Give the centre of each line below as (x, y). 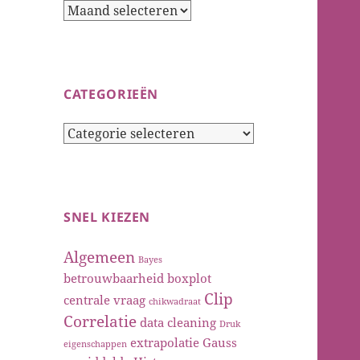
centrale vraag (105, 300)
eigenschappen (96, 344)
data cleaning (178, 323)
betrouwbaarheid (114, 278)
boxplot (190, 278)
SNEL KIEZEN (107, 217)
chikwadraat (175, 302)
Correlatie (100, 321)
